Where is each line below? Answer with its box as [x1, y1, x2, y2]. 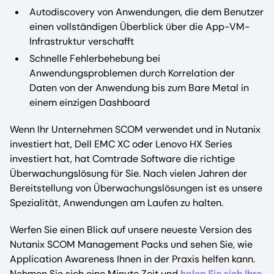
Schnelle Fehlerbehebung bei [29, 51, 160, 65]
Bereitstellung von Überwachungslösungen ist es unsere [10, 181, 262, 194]
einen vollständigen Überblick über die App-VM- [29, 20, 250, 33]
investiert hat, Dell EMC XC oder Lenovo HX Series [10, 137, 232, 150]
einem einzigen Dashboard [29, 95, 150, 109]
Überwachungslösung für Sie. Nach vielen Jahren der [10, 166, 247, 180]
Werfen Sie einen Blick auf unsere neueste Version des [10, 223, 252, 236]
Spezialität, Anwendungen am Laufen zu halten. [10, 196, 223, 209]
